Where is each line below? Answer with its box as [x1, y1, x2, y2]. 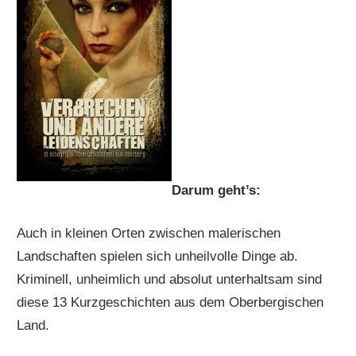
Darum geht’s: [172, 182, 261, 198]
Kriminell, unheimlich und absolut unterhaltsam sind [17, 272, 323, 288]
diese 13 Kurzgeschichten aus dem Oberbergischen [17, 295, 324, 311]
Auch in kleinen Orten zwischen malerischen [17, 226, 281, 242]
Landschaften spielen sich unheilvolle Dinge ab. [17, 249, 299, 265]
